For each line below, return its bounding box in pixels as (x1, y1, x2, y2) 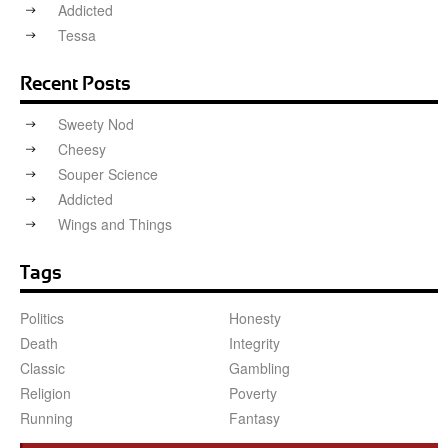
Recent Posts (20, 75, 131, 95)
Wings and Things (58, 214, 172, 235)
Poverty (229, 383, 277, 404)
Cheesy (58, 139, 106, 160)
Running (20, 408, 73, 429)
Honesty (229, 308, 281, 329)
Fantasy (229, 408, 280, 429)
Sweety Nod (58, 114, 134, 135)
